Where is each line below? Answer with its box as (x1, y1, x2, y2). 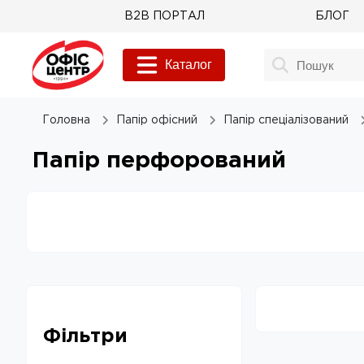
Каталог (165, 58, 213, 71)
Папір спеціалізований (223, 115, 349, 125)
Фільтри (43, 327, 128, 345)
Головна (42, 115, 90, 125)
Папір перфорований (32, 151, 286, 171)
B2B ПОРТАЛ (123, 11, 205, 21)
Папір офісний (116, 115, 197, 125)
